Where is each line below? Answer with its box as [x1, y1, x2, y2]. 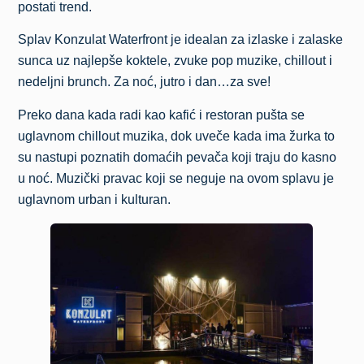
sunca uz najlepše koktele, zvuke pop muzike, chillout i [18, 54, 333, 68]
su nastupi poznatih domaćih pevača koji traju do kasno [18, 149, 337, 164]
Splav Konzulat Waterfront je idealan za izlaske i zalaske [18, 32, 344, 47]
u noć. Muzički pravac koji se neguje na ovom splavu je [18, 171, 335, 185]
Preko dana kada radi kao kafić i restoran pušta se [18, 107, 305, 122]
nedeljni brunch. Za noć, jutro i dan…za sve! [18, 75, 271, 89]
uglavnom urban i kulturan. [18, 192, 171, 206]
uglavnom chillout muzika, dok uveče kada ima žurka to [18, 128, 336, 143]
